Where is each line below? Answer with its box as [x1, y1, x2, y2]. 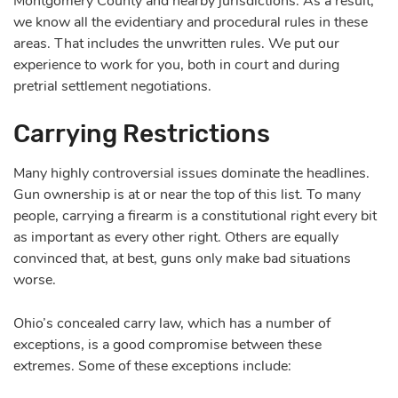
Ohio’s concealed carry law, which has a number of [13, 313, 330, 333]
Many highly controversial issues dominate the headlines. [13, 163, 370, 183]
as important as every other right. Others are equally [13, 227, 338, 247]
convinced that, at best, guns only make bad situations [13, 248, 351, 268]
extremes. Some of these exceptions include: [13, 355, 291, 376]
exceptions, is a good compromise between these [13, 334, 322, 354]
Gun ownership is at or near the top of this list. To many [13, 184, 361, 204]
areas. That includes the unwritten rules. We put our [13, 33, 339, 53]
